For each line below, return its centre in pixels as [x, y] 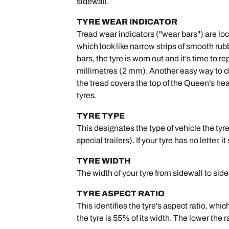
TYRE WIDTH [104, 161]
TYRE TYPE [101, 116]
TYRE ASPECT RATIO [121, 193]
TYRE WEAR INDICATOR [127, 22]
